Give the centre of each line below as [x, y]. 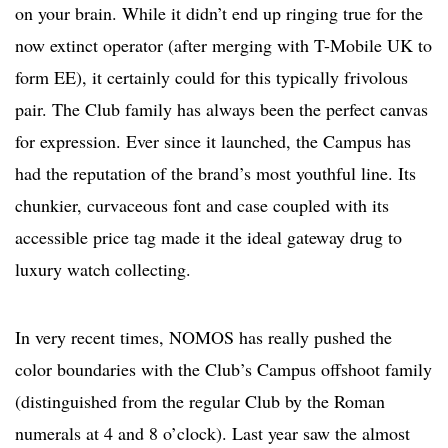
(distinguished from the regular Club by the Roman [200, 401]
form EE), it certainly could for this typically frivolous [211, 77]
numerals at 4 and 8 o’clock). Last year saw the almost [212, 433]
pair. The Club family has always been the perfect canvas [221, 109]
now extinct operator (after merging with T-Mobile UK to [223, 45]
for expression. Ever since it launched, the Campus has [213, 141]
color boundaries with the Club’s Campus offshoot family [223, 369]
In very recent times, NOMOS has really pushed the [203, 337]
